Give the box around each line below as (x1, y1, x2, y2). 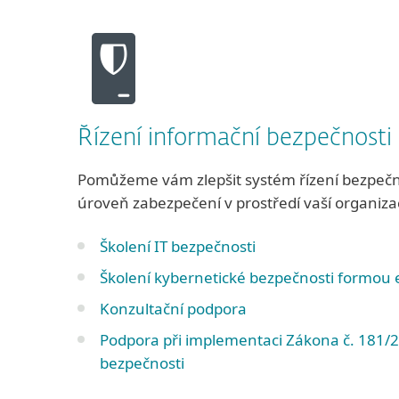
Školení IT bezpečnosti (100, 236, 256, 256)
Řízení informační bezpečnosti (77, 127, 392, 151)
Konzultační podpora (100, 298, 247, 319)
